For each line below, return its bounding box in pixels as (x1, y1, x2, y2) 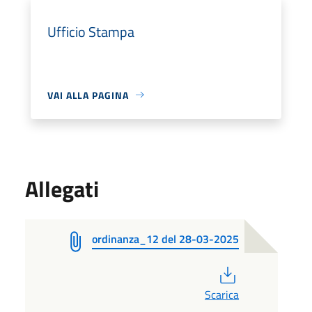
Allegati (25, 171, 99, 205)
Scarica (204, 286, 239, 303)
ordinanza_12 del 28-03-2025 (92, 230, 239, 247)
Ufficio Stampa (47, 20, 134, 42)
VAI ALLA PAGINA (47, 87, 129, 102)
